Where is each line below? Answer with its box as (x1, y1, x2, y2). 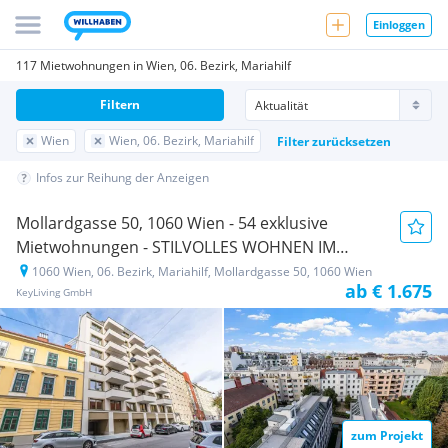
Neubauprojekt (171, 264, 248, 279)
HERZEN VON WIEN (16, 260, 159, 282)
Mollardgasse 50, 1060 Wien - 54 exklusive (16, 212, 328, 234)
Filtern (100, 96, 140, 113)
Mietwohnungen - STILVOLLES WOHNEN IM (16, 236, 336, 258)
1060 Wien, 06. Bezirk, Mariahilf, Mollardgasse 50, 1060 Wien (32, 263, 372, 280)
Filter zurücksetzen (277, 132, 391, 150)
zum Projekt (351, 427, 423, 444)
